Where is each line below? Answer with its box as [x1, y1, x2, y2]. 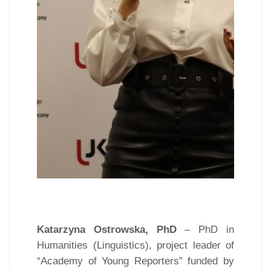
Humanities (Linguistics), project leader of [37, 239, 234, 251]
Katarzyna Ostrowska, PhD [37, 223, 177, 235]
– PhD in [176, 223, 235, 235]
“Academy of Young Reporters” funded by [37, 255, 234, 267]
